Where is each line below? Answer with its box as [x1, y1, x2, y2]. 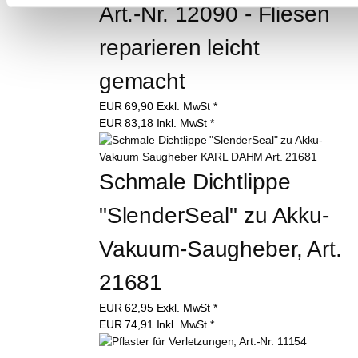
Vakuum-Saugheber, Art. [98, 236, 348, 261]
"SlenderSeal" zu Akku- [98, 202, 329, 228]
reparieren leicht [98, 34, 266, 60]
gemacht [98, 68, 185, 93]
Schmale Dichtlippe [98, 169, 297, 194]
